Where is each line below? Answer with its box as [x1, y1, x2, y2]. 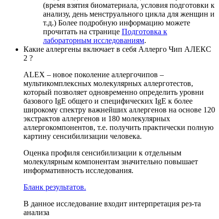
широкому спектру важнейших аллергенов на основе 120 [23, 105, 215, 114]
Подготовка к [122, 27, 167, 36]
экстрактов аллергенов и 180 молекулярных [23, 114, 170, 123]
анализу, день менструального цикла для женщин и [43, 9, 215, 18]
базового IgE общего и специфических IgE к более [23, 96, 193, 105]
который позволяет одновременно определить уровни [23, 88, 204, 96]
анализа [23, 208, 49, 217]
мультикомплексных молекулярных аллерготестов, [23, 79, 193, 88]
